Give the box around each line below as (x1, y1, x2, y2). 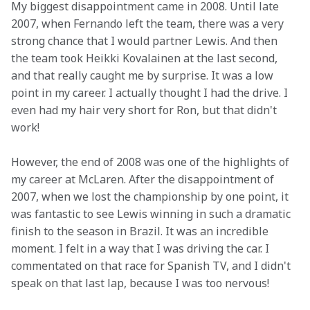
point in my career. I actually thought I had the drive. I (11, 85, 291, 100)
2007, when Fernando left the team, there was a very (11, 16, 286, 31)
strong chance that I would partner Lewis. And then (11, 33, 280, 48)
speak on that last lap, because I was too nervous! (11, 275, 269, 291)
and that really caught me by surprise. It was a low (11, 68, 276, 83)
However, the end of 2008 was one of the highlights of (11, 154, 292, 170)
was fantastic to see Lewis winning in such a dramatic (11, 206, 293, 221)
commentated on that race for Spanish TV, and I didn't (11, 258, 293, 273)
